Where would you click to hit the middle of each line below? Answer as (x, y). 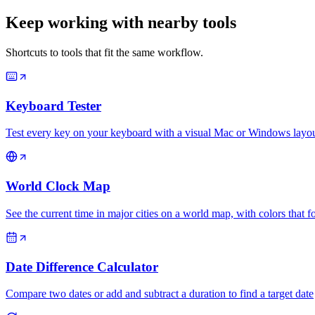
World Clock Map (58, 186)
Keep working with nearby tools (121, 23)
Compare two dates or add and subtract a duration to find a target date (160, 294)
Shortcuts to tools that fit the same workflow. (104, 52)
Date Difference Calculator (82, 266)
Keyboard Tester (53, 105)
